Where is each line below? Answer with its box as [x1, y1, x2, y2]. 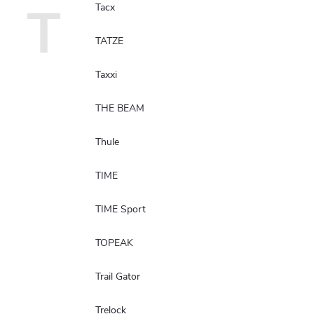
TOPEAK [95, 235, 133, 250]
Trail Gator [95, 269, 140, 283]
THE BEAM [95, 101, 144, 115]
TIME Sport [95, 202, 146, 216]
